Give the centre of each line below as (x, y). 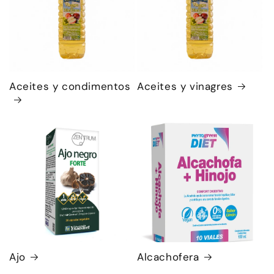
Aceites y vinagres (185, 86)
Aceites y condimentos (70, 86)
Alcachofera (168, 257)
